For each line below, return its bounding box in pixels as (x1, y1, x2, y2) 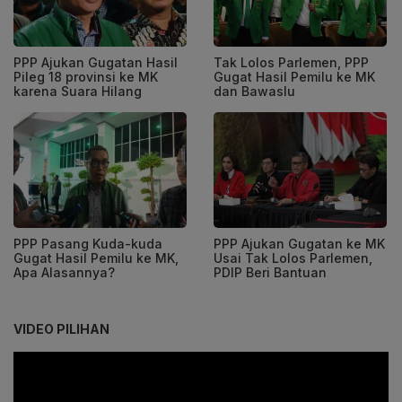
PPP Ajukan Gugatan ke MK (214, 235, 385, 251)
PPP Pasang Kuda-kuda (13, 235, 162, 251)
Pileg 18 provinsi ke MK (13, 69, 158, 85)
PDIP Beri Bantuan (214, 264, 327, 280)
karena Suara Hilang (13, 83, 142, 100)
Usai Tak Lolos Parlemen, (214, 249, 372, 266)
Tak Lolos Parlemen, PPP (214, 55, 369, 71)
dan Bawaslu (214, 83, 295, 100)
